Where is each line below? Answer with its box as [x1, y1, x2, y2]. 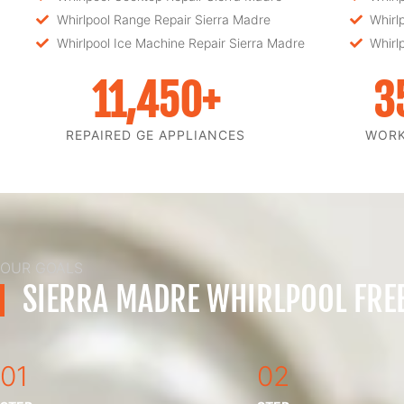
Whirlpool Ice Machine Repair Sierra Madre [56, 35, 305, 50]
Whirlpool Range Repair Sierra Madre [56, 12, 271, 27]
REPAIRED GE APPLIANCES [66, 127, 245, 142]
